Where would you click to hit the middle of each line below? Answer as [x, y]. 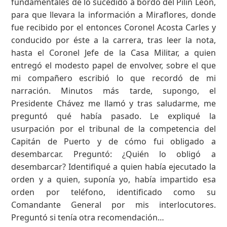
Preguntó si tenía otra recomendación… [88, 217]
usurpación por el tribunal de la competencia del [113, 128]
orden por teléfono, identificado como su [113, 192]
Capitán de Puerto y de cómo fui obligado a [113, 141]
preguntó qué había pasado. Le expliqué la [113, 116]
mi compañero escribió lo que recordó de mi [113, 78]
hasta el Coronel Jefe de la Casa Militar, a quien [113, 52]
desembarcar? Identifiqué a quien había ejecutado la [113, 166]
